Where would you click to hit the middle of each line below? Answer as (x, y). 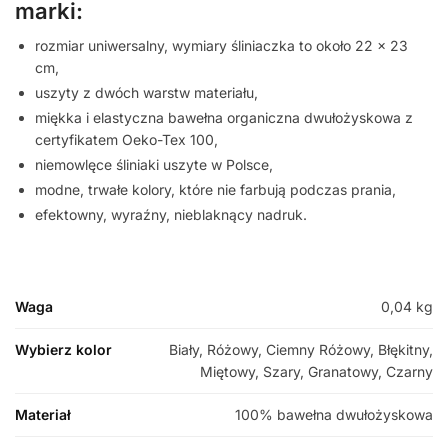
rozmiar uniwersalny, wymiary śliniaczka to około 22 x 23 (221, 46)
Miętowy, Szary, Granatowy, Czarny (316, 372)
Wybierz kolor (63, 350)
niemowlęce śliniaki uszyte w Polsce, (154, 165)
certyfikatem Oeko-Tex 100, (126, 140)
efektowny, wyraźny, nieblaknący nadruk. (171, 215)
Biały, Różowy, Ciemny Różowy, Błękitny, (301, 350)
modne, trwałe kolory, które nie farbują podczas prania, (215, 190)
